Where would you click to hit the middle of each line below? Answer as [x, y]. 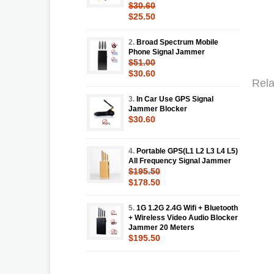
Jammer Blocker [158, 109]
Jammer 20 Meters [161, 227]
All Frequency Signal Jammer [180, 161]
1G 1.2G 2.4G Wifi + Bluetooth [187, 208]
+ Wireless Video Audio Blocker [183, 217]
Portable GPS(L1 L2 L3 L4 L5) [187, 151]
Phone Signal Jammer [167, 52]
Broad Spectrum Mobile [177, 42]
